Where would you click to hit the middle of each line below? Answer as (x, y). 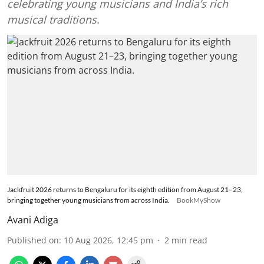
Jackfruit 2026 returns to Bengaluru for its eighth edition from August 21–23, (125, 189)
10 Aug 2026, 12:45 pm (108, 240)
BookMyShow (199, 200)
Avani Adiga (33, 220)
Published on (33, 240)
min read (189, 240)
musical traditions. (53, 19)
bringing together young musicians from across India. (88, 200)
